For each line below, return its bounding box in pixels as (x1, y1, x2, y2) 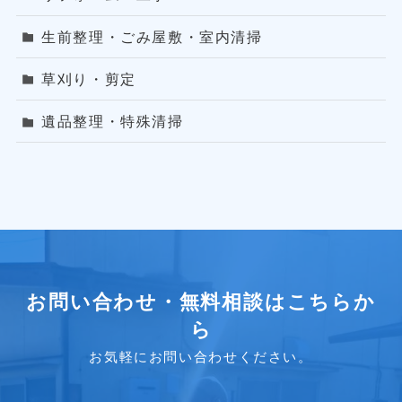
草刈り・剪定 (41, 71, 136, 88)
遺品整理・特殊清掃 (41, 113, 184, 130)
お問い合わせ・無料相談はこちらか (26, 290, 376, 313)
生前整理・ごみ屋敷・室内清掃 (41, 29, 263, 46)
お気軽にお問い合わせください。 (89, 349, 313, 364)
